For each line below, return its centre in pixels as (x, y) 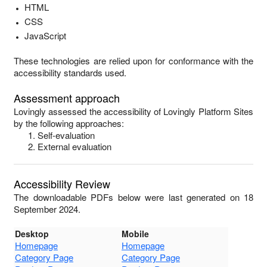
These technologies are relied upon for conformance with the (133, 60)
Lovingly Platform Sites (209, 111)
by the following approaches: (69, 123)
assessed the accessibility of (105, 111)
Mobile (135, 234)
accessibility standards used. (70, 72)
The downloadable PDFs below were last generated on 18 (133, 197)
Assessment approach (67, 98)
